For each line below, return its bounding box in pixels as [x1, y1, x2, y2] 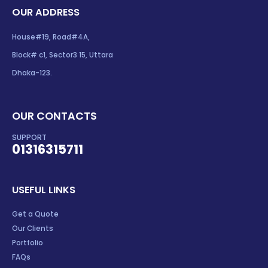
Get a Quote [12, 209, 59, 219]
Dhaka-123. [12, 68, 52, 78]
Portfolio [12, 237, 43, 248]
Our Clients [12, 223, 53, 233]
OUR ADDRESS [12, 5, 80, 20]
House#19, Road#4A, [12, 32, 90, 42]
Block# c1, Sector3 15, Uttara [12, 50, 113, 60]
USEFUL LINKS [12, 182, 75, 197]
